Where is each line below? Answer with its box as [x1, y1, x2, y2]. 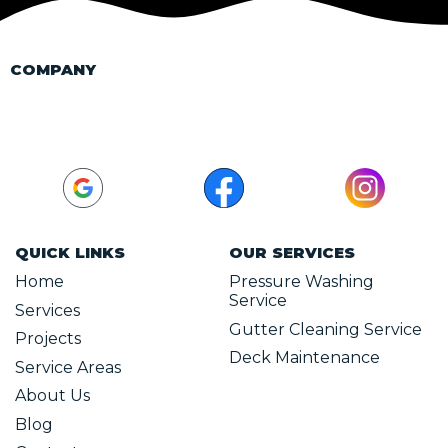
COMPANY [10, 59, 96, 79]
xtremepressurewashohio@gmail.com [10, 146, 314, 166]
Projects [15, 329, 81, 349]
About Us [15, 386, 90, 406]
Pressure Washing [229, 272, 374, 292]
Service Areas [15, 357, 121, 377]
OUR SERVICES [229, 243, 355, 263]
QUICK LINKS [15, 243, 125, 263]
